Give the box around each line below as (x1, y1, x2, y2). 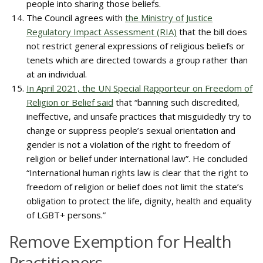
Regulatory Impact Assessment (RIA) (26, 26, 177, 38)
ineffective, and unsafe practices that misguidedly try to (26, 110, 251, 122)
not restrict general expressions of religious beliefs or (26, 40, 245, 52)
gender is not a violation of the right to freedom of (26, 139, 230, 150)
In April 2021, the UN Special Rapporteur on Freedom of (26, 82, 252, 94)
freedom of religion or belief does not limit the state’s (26, 181, 244, 193)
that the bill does (177, 26, 247, 38)
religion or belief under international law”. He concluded (26, 153, 248, 164)
